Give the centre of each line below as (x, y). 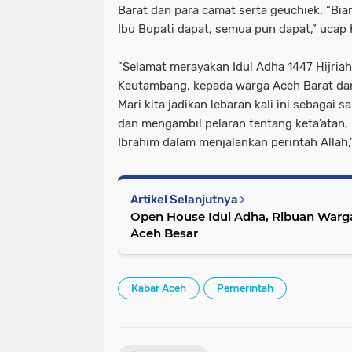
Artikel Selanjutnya (185, 199)
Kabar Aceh (159, 288)
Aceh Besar (164, 233)
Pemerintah (245, 288)
